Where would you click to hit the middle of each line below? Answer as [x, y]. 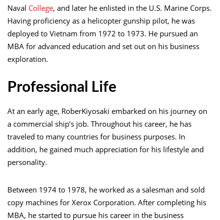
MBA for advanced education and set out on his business [103, 46]
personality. [27, 162]
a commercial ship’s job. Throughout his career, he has [99, 124]
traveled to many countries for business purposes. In [96, 136]
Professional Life [62, 87]
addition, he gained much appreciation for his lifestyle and [106, 149]
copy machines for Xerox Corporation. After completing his [107, 202]
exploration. [28, 59]
